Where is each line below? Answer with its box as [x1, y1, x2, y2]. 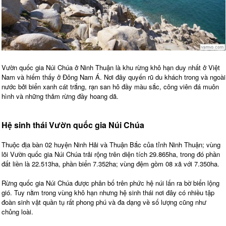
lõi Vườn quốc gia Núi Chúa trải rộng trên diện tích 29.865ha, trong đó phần [2, 149, 220, 159]
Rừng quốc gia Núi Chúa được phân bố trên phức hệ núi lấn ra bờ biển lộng [2, 178, 219, 188]
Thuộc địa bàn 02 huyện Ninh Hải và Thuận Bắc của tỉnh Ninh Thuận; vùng [2, 140, 220, 150]
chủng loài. [2, 207, 33, 217]
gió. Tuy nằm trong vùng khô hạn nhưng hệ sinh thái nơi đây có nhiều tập [2, 188, 214, 198]
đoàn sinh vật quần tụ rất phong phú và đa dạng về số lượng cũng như [2, 197, 206, 207]
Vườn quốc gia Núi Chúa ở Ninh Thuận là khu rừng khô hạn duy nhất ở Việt [2, 63, 220, 73]
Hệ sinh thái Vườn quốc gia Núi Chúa [2, 119, 144, 131]
